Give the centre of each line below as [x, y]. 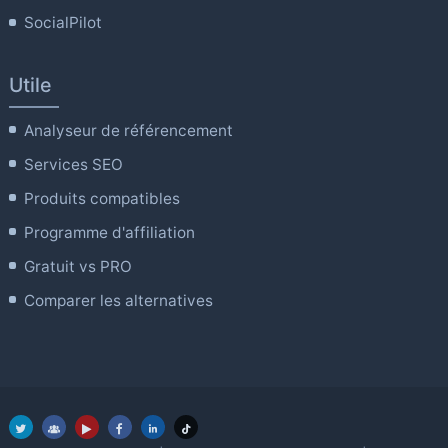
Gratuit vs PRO [78, 266]
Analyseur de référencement [129, 130]
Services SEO [74, 164]
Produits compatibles [102, 198]
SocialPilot [63, 23]
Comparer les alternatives [119, 300]
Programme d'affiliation [110, 232]
